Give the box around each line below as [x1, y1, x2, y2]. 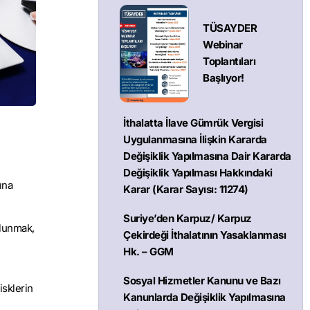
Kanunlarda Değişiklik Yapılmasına [123, 290, 286, 304]
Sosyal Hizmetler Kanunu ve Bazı [123, 273, 281, 287]
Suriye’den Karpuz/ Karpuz [123, 211, 252, 225]
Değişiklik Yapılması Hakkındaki [123, 165, 273, 179]
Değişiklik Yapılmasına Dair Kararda [123, 149, 291, 163]
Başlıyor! [203, 71, 244, 85]
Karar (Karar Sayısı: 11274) [123, 182, 248, 196]
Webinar [203, 38, 243, 52]
